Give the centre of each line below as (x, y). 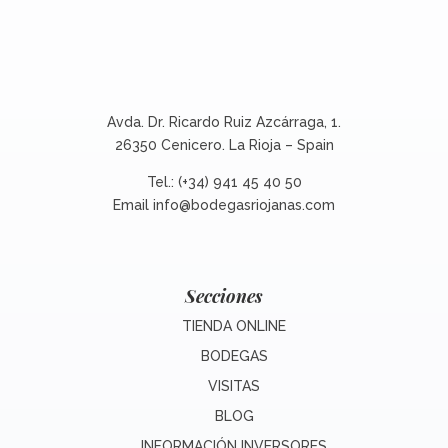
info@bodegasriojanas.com (244, 205)
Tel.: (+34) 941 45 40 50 (224, 182)
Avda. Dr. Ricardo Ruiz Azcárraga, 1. (224, 122)
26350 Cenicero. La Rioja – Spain (224, 145)
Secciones (224, 296)
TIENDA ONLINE (234, 326)
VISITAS (234, 386)
